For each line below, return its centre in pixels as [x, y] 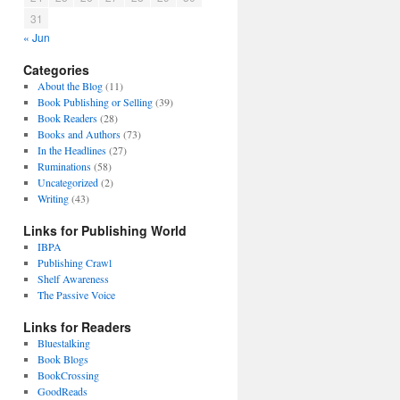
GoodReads [62, 391]
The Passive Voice [76, 295]
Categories [56, 70]
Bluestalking [63, 343]
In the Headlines [71, 150]
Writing [53, 198]
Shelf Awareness [73, 279]
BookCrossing [68, 375]
